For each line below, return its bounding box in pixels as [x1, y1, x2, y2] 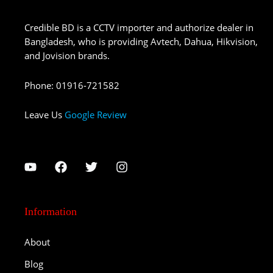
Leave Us [24, 108, 65, 121]
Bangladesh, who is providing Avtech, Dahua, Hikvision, [24, 35, 258, 48]
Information [24, 205, 77, 218]
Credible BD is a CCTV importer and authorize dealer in [24, 21, 253, 34]
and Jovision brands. [24, 49, 110, 62]
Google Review [65, 108, 127, 121]
